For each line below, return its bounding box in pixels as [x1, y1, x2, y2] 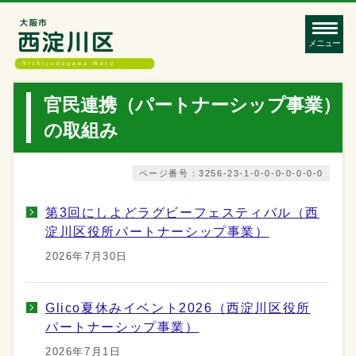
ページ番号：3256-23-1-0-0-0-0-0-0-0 [138, 168, 323, 178]
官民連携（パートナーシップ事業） [44, 94, 341, 115]
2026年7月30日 [45, 250, 128, 262]
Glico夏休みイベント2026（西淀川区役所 [45, 300, 311, 315]
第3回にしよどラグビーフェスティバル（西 [45, 204, 320, 219]
